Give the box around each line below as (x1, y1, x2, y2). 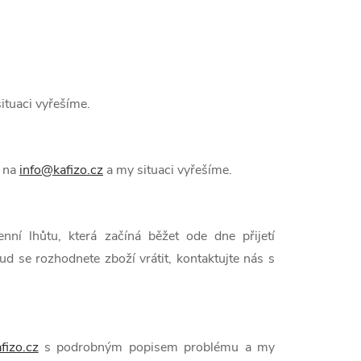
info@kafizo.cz (19, 161, 103, 179)
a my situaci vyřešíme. (103, 161, 232, 179)
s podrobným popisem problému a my (38, 338, 276, 356)
